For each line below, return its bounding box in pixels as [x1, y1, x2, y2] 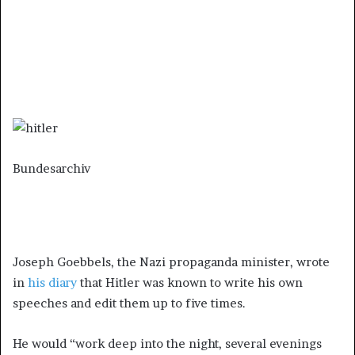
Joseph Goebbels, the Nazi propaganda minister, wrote [13, 254, 330, 270]
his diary [28, 275, 77, 291]
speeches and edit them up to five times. [13, 296, 246, 311]
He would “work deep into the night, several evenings [13, 336, 322, 352]
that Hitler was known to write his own [77, 275, 303, 291]
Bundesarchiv [13, 161, 90, 177]
